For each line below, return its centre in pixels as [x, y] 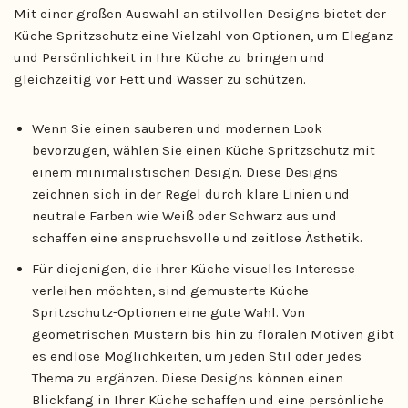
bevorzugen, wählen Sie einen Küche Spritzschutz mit [204, 150]
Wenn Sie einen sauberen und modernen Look [177, 128]
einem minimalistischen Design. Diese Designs [185, 172]
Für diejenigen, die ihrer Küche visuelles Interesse [194, 269]
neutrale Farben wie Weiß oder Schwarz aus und [184, 216]
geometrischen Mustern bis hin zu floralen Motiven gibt [213, 334]
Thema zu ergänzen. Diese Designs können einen [188, 378]
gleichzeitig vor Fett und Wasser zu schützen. [160, 79]
